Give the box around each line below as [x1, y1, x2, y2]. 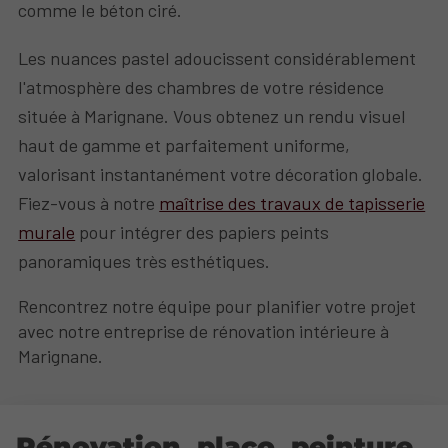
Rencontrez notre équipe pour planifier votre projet [18, 294, 417, 317]
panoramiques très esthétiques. [18, 249, 271, 272]
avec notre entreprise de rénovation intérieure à [18, 319, 390, 342]
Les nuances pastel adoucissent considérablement [18, 46, 417, 69]
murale [18, 220, 76, 243]
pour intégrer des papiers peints [75, 220, 330, 243]
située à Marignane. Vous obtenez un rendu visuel [18, 104, 407, 127]
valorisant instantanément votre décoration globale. [18, 162, 424, 185]
